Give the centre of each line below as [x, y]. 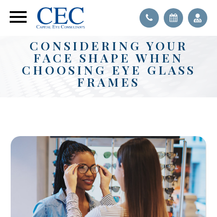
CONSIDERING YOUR [108, 45]
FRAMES [108, 82]
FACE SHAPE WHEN [108, 57]
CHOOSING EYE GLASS [108, 70]
